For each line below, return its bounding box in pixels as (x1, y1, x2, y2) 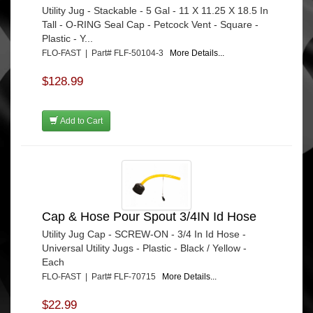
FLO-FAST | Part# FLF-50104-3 (42, 48, 170, 59)
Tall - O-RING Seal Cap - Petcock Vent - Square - (42, 19, 259, 31)
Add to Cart (58, 116, 103, 126)
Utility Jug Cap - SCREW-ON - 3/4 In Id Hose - (42, 228, 246, 240)
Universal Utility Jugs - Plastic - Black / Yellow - (42, 242, 247, 254)
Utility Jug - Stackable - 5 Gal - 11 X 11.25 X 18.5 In (42, 5, 268, 17)
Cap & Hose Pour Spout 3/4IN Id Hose (42, 210, 256, 224)
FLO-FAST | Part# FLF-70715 (42, 272, 162, 282)
